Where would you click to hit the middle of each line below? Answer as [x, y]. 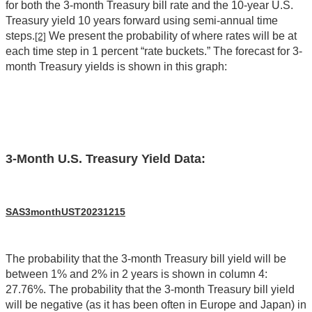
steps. [20, 36]
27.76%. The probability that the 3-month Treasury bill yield [150, 290]
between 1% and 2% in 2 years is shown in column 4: [136, 274]
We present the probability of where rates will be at [171, 36]
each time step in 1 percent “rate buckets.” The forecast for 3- [154, 52]
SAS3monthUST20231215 [65, 212]
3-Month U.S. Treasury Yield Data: [106, 159]
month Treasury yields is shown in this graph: [116, 67]
